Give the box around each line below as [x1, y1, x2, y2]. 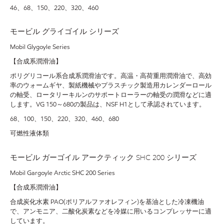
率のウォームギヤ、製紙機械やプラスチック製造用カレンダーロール [10, 81, 211, 90]
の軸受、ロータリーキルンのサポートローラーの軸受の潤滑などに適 [10, 90, 211, 100]
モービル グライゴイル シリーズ [10, 26, 119, 37]
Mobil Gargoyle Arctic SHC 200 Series [10, 168, 115, 177]
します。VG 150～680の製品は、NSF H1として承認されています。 [10, 100, 205, 109]
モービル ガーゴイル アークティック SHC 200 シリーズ [10, 152, 196, 162]
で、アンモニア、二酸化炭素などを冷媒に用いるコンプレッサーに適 [10, 206, 211, 216]
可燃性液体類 [10, 129, 49, 138]
